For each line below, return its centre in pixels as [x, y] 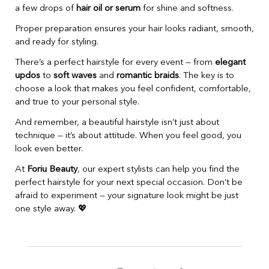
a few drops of [46, 8]
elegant [230, 62]
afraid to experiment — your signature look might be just [127, 196]
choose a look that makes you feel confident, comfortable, [133, 89]
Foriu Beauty [52, 169]
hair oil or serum [108, 8]
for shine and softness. [187, 8]
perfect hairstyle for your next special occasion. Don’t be [129, 183]
